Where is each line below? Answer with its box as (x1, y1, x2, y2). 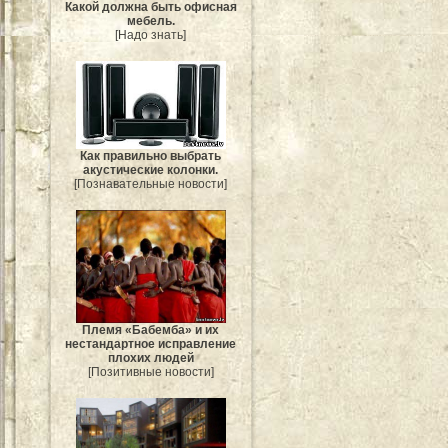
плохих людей (108, 350, 194, 365)
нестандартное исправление (65, 336, 237, 351)
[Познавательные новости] (74, 177, 228, 192)
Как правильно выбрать (80, 149, 222, 164)
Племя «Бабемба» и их (82, 322, 220, 337)
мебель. (127, 13, 175, 28)
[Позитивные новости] (88, 364, 214, 379)
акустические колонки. (83, 163, 219, 178)
